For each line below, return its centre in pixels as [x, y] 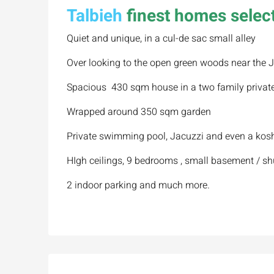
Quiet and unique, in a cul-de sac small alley [161, 38]
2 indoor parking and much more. [138, 185]
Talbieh [94, 16]
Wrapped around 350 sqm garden [139, 112]
